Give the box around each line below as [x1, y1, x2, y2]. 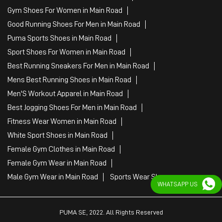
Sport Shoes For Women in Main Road [7, 48, 125, 56]
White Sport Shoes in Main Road [7, 131, 108, 139]
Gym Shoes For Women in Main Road [7, 6, 122, 14]
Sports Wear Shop [110, 172, 167, 181]
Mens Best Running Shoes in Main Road [7, 75, 131, 84]
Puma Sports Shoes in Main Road [7, 34, 111, 42]
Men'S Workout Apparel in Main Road [7, 89, 123, 98]
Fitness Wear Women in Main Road [7, 117, 116, 125]
